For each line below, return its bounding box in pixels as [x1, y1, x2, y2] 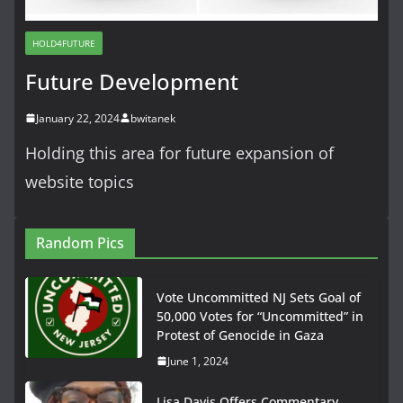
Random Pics [36, 232, 124, 253]
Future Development [25, 66, 238, 96]
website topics [25, 170, 134, 193]
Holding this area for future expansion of [25, 141, 334, 164]
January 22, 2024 [36, 110, 120, 126]
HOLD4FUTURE [32, 36, 95, 49]
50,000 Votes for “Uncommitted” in [157, 307, 363, 325]
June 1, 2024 [167, 353, 228, 369]
